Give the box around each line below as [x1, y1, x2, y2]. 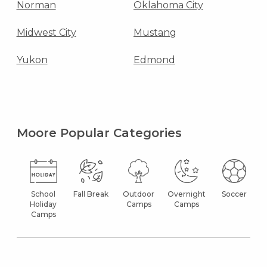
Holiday [30, 199, 57, 209]
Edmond [133, 54, 175, 66]
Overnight [167, 189, 206, 198]
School [31, 189, 56, 198]
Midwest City [16, 26, 76, 38]
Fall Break [73, 189, 109, 198]
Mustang [133, 26, 176, 38]
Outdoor [123, 189, 155, 198]
